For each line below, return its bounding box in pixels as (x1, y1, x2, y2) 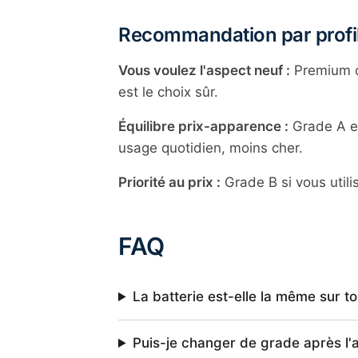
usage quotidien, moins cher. (118, 140, 303, 156)
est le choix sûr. (118, 84, 218, 100)
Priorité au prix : (118, 174, 221, 190)
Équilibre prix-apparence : (118, 118, 288, 134)
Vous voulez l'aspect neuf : (118, 62, 290, 78)
